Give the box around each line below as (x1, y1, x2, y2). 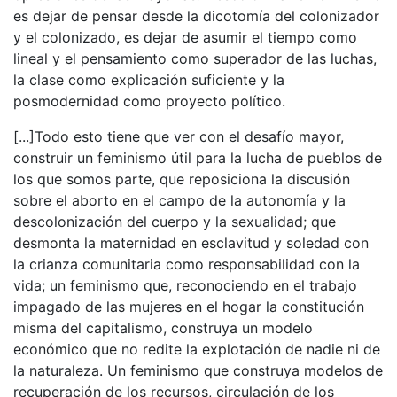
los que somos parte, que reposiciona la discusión (13, 170, 350, 188)
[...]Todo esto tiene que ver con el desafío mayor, (13, 128, 344, 145)
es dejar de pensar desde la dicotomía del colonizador (13, 7, 379, 25)
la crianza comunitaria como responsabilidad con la (13, 255, 360, 273)
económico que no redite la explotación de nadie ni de (13, 340, 380, 358)
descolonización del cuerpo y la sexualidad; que (13, 213, 336, 230)
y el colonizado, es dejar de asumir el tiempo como (13, 28, 357, 46)
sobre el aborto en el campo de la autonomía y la (13, 191, 346, 209)
